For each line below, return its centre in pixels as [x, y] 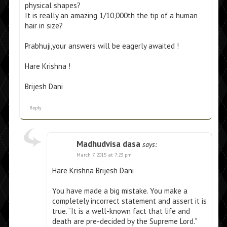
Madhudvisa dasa [108, 144]
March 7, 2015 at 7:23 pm [104, 155]
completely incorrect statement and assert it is [129, 201]
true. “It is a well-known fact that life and [121, 211]
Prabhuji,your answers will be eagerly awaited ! [102, 46]
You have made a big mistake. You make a [120, 191]
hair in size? [44, 26]
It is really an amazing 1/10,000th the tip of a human [111, 16]
